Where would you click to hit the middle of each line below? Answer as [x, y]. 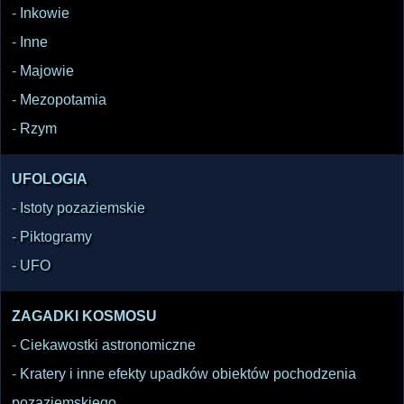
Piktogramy [56, 237]
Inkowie [45, 14]
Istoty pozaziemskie [83, 208]
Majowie [47, 71]
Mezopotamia [63, 100]
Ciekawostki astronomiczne [108, 345]
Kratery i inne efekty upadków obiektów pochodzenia [188, 374]
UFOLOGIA [50, 179]
